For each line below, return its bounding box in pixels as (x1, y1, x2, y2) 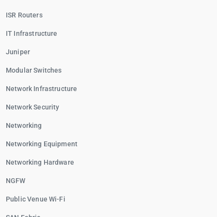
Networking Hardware (6, 158, 74, 166)
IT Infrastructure (6, 30, 58, 37)
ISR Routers (6, 11, 43, 19)
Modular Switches (6, 66, 62, 74)
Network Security (6, 103, 60, 111)
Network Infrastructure (6, 85, 77, 93)
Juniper (6, 48, 31, 56)
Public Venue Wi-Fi (6, 195, 65, 203)
